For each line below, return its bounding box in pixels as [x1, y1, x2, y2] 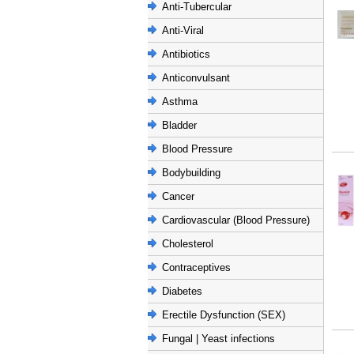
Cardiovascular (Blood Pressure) [162, 214, 310, 226]
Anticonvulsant [162, 72, 230, 84]
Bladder [162, 119, 197, 131]
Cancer [162, 190, 194, 202]
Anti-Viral [162, 24, 204, 36]
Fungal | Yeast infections [162, 333, 275, 345]
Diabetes [162, 285, 202, 297]
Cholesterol [162, 238, 213, 250]
